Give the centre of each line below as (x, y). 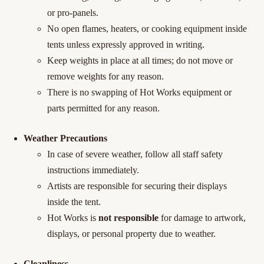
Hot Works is (72, 217)
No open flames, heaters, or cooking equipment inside (147, 28)
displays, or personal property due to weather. (131, 233)
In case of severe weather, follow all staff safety (135, 154)
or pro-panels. (73, 12)
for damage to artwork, (202, 217)
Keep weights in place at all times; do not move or (140, 60)
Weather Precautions (65, 138)
